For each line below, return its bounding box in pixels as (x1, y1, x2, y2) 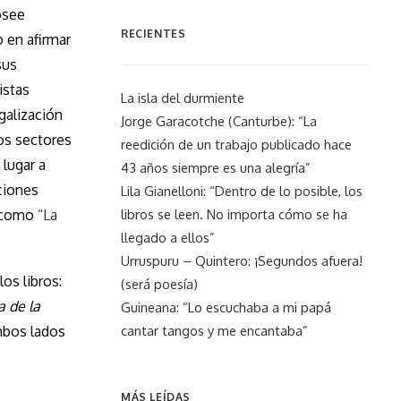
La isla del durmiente (121, 89, 244, 107)
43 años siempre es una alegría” (121, 158, 311, 176)
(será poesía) (121, 275, 198, 293)
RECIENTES (121, 26, 186, 40)
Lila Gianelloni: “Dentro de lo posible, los (121, 182, 363, 200)
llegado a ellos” (121, 228, 215, 246)
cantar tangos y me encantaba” (121, 321, 308, 339)
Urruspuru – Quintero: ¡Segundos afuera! (121, 252, 363, 269)
